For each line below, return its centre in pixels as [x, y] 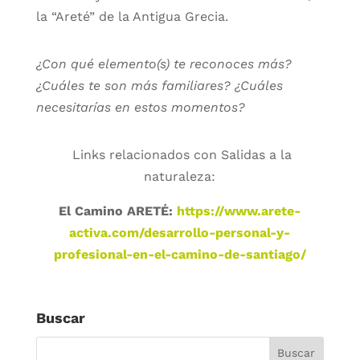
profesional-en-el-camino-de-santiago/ [180, 254]
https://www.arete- [239, 211]
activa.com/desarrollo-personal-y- [180, 232]
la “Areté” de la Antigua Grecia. [132, 16]
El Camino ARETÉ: [118, 211]
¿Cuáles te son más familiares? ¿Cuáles [159, 85]
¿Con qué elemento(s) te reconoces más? [164, 63]
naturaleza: [180, 176]
